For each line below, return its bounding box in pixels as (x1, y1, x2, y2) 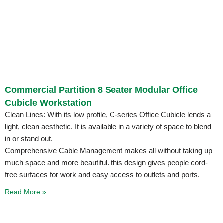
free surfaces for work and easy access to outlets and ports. (5, 170, 200, 179)
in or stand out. (5, 134, 53, 143)
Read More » (5, 187, 46, 196)
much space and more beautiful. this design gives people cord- (5, 158, 208, 167)
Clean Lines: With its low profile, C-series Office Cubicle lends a (5, 110, 211, 119)
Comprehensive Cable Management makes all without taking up (5, 146, 212, 155)
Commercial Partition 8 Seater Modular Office (5, 84, 198, 95)
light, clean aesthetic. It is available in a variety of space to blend (5, 122, 211, 131)
